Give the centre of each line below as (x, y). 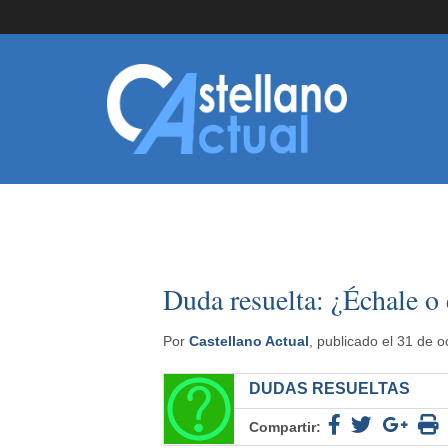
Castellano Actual (248, 341)
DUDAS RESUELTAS (329, 388)
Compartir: (284, 427)
